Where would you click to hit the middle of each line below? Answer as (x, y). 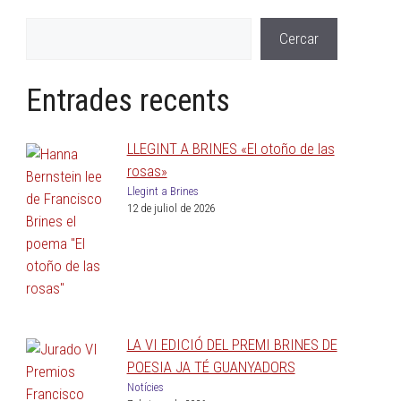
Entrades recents (128, 101)
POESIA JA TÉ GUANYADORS (211, 367)
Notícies (145, 387)
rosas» (147, 171)
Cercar (299, 38)
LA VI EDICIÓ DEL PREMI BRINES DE (232, 344)
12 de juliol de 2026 (171, 209)
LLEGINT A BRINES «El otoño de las (230, 149)
